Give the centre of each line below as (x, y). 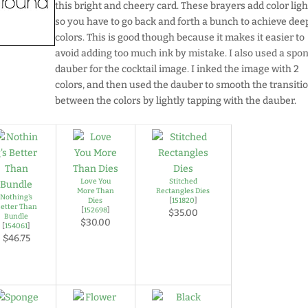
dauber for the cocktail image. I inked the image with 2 (177, 69)
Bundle (16, 216)
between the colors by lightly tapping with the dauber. (176, 101)
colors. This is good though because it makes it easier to (180, 37)
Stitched (183, 181)
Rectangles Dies (183, 191)
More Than (95, 191)
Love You (95, 181)
